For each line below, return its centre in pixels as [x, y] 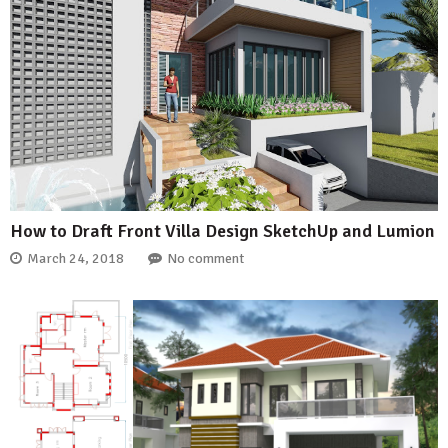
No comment [205, 259]
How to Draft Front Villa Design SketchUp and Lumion [222, 230]
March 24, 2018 [75, 259]
